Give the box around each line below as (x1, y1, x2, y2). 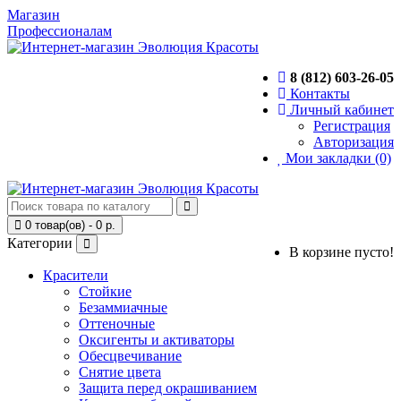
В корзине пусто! (289, 244, 394, 260)
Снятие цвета (79, 364, 161, 380)
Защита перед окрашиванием (79, 380, 257, 396)
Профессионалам (7, 23, 112, 38)
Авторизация (313, 134, 394, 149)
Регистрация (313, 118, 390, 133)
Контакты (290, 86, 350, 101)
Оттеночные (79, 316, 155, 331)
